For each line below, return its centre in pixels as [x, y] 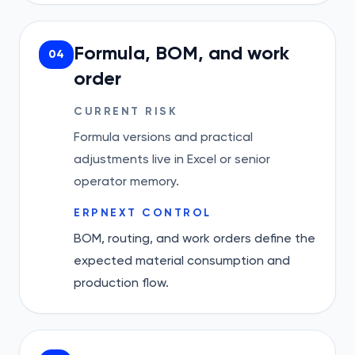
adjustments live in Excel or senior [172, 159]
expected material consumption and [182, 260]
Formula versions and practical [163, 137]
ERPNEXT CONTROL [143, 213]
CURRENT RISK [126, 111]
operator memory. [126, 181]
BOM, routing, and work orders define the [195, 238]
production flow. [121, 282]
